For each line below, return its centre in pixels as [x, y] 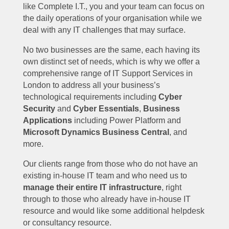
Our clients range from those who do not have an [110, 164]
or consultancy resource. [67, 223]
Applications [47, 121]
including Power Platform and [126, 121]
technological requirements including [90, 97]
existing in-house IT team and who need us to [105, 176]
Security [39, 109]
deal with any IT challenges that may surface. [104, 30]
